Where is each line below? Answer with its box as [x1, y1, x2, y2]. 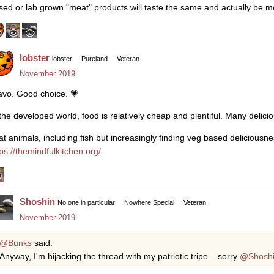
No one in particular [57, 199, 115, 207]
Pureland [81, 54, 108, 62]
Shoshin [20, 196, 55, 207]
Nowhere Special [124, 199, 174, 207]
